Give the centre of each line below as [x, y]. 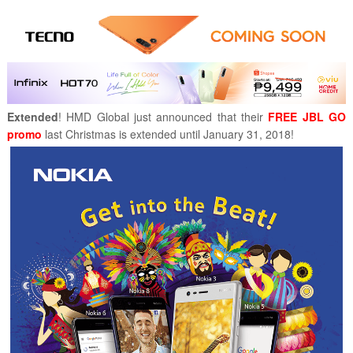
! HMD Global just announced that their [163, 117]
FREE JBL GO [307, 117]
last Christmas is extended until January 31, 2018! [167, 134]
